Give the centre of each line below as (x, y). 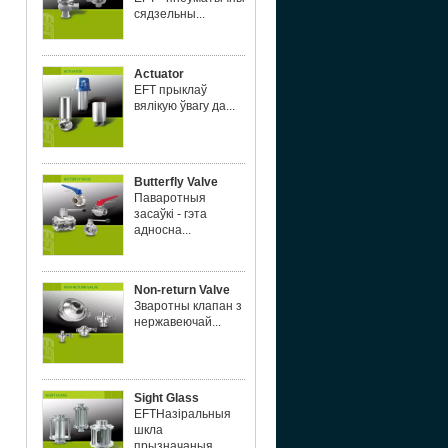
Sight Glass (166, 398)
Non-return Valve (182, 290)
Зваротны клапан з (188, 306)
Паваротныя (170, 198)
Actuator (159, 74)
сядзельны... (169, 14)
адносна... (162, 230)
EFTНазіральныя (182, 414)
